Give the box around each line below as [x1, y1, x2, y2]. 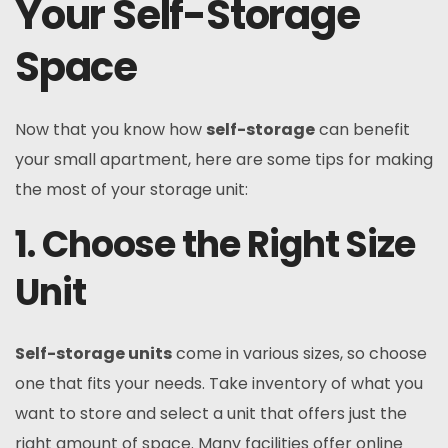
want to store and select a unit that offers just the [15, 402, 407, 425]
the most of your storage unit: [15, 178, 248, 201]
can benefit [315, 118, 410, 141]
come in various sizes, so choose [172, 342, 427, 365]
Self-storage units [15, 342, 172, 365]
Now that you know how [15, 118, 206, 141]
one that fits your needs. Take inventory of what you [15, 372, 423, 395]
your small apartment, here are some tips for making [15, 148, 433, 171]
